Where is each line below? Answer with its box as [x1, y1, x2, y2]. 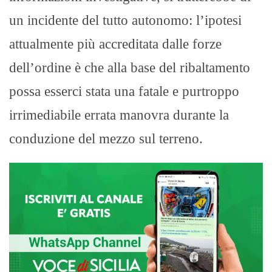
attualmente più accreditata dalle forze [9, 36, 222, 52]
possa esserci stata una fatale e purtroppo [9, 83, 239, 99]
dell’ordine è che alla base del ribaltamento [9, 59, 250, 75]
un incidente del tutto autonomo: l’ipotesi [9, 12, 242, 28]
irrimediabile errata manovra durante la [9, 107, 229, 123]
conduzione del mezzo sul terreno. [9, 131, 203, 146]
